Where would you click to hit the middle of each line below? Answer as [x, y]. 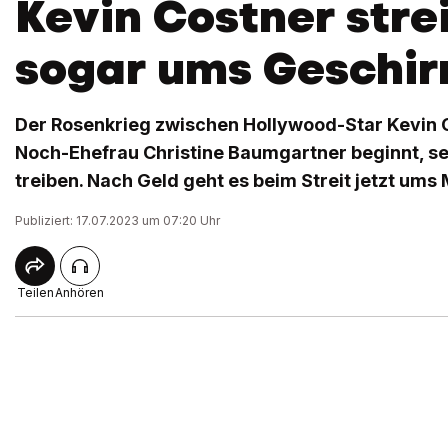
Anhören [79, 292]
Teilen [35, 292]
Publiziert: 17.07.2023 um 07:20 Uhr [117, 220]
